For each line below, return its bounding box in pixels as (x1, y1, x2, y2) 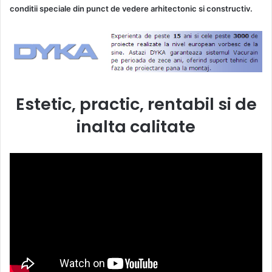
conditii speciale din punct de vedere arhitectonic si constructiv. (10, 4, 253, 13)
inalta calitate (76, 115, 195, 138)
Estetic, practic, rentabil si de (15, 92, 257, 115)
